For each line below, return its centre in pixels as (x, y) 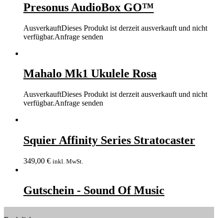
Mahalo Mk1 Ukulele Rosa (90, 74)
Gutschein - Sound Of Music (94, 191)
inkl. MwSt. (68, 162)
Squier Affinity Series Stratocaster (109, 140)
